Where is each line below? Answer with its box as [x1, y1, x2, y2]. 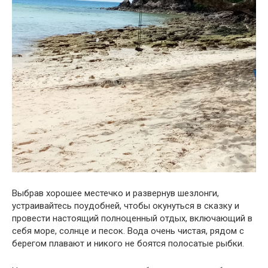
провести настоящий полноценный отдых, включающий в [12, 213, 252, 224]
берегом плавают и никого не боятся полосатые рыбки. [12, 238, 244, 249]
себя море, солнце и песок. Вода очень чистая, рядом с [12, 226, 244, 237]
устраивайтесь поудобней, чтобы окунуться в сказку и [12, 200, 239, 212]
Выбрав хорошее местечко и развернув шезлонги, [12, 188, 219, 199]
